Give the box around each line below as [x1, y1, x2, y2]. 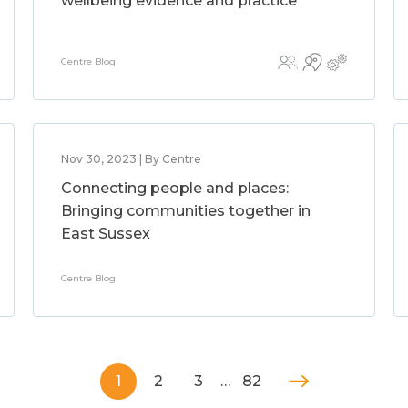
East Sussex [60, 225, 150, 242]
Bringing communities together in [60, 202, 311, 219]
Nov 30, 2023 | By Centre [60, 152, 201, 166]
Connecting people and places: [60, 179, 289, 197]
